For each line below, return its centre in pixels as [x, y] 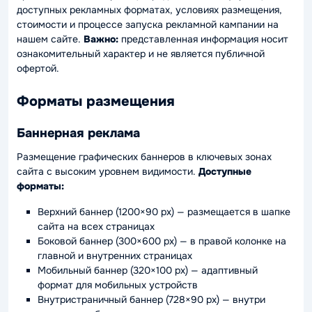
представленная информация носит [203, 39]
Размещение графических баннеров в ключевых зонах [144, 157]
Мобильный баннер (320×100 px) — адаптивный [148, 270]
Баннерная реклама [78, 133]
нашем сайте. [50, 39]
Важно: [101, 39]
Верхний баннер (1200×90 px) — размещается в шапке [164, 212]
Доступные [225, 171]
